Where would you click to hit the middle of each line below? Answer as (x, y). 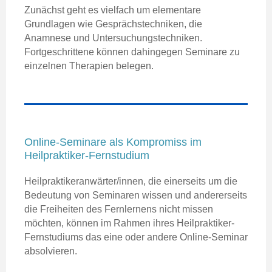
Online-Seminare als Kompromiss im (113, 142)
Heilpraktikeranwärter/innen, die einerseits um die (131, 181)
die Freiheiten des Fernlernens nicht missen (119, 209)
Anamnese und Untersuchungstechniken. (113, 38)
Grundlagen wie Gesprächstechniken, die (113, 24)
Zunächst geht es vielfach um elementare (113, 10)
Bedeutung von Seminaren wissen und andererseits (136, 195)
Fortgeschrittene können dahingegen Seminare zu (132, 52)
